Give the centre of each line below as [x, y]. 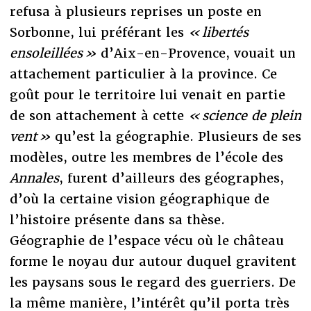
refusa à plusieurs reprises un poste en [135, 12]
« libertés [218, 33]
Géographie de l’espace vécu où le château [146, 241]
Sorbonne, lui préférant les [99, 33]
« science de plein [244, 116]
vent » [30, 137]
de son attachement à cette [99, 116]
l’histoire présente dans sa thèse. [117, 220]
